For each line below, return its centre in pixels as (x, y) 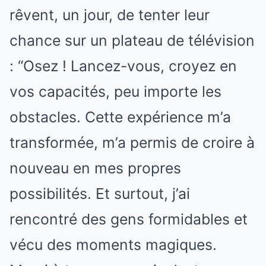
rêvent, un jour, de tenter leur (110, 15)
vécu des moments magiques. (113, 244)
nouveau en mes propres (95, 168)
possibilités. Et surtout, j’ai (100, 193)
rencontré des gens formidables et (129, 219)
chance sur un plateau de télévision (132, 40)
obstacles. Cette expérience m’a (120, 117)
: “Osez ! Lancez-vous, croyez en (123, 66)
